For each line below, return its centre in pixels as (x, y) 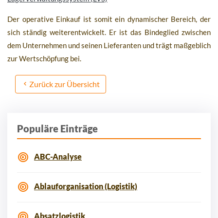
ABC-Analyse (58, 157)
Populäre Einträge (57, 129)
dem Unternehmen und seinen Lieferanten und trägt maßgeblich (109, 45)
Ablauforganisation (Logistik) (86, 186)
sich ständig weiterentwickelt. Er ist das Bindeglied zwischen (109, 32)
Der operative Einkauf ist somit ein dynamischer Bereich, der (109, 19)
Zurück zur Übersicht (64, 84)
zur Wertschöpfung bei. (44, 59)
